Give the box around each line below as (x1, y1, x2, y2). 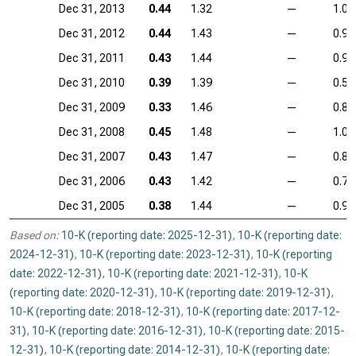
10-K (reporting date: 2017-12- (186, 305, 340, 318)
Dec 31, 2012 (59, 27, 125, 40)
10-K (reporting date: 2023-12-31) (79, 248, 250, 261)
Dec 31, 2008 (59, 126, 125, 138)
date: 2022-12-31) (10, 267, 102, 280)
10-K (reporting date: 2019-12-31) (160, 286, 331, 299)
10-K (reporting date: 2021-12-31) (107, 267, 278, 280)
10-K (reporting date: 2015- (208, 324, 345, 337)
